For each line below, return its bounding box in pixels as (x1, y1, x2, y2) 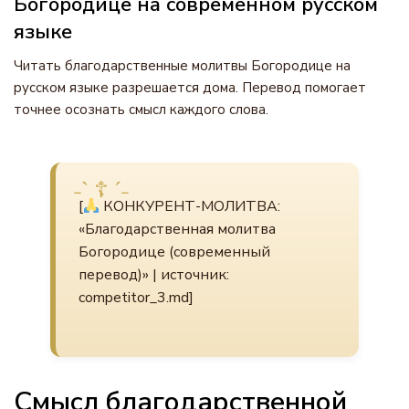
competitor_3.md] (79, 288, 194, 308)
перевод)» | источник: (79, 265, 229, 285)
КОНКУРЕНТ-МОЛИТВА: (100, 196, 281, 216)
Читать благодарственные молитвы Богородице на (14, 57, 351, 75)
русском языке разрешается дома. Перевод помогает (14, 79, 366, 97)
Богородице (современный (79, 242, 270, 262)
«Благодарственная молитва (79, 219, 276, 239)
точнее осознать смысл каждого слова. (14, 100, 268, 119)
